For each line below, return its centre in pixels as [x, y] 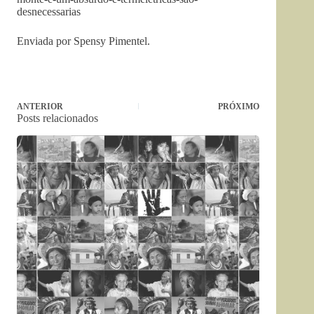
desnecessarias [49, 12]
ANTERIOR [40, 107]
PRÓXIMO [239, 107]
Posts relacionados [57, 118]
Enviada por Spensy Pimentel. [83, 41]
